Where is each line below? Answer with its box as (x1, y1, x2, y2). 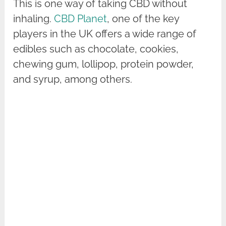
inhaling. (13, 13, 54, 25)
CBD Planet (54, 13, 107, 25)
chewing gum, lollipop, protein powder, (13, 58, 194, 71)
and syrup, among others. (13, 73, 133, 86)
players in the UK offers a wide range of (13, 28, 197, 40)
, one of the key (107, 13, 180, 25)
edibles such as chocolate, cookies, (13, 43, 179, 55)
